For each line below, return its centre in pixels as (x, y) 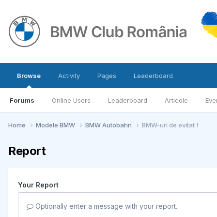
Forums (22, 100)
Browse (29, 76)
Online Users (71, 100)
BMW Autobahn (109, 125)
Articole (176, 100)
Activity (69, 76)
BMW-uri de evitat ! (170, 125)
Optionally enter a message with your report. (105, 206)
